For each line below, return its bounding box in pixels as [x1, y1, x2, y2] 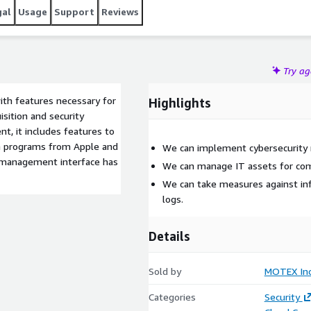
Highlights [149, 95, 211, 110]
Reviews [101, 6, 139, 17]
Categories [149, 291, 196, 303]
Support [54, 6, 94, 17]
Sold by [149, 265, 181, 277]
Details [149, 228, 190, 244]
